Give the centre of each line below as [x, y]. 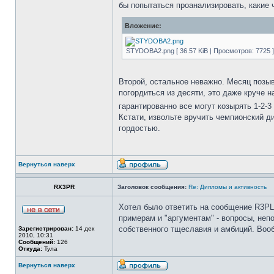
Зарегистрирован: [46, 228]
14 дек [84, 228]
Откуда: [30, 249]
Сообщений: [37, 242]
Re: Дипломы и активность [228, 187]
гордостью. [139, 128]
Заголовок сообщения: [152, 187]
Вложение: [143, 26]
